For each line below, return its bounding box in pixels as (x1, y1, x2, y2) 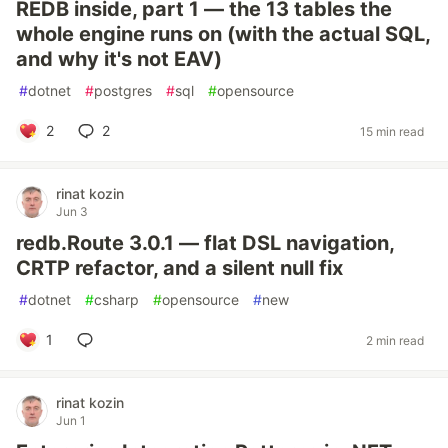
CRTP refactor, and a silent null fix (16, 256, 343, 280)
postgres (94, 82, 152, 99)
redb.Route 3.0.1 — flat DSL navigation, (16, 231, 394, 255)
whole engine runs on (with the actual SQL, (16, 22, 430, 46)
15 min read (360, 123, 424, 139)
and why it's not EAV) (16, 47, 222, 71)
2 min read (366, 332, 424, 348)
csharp (94, 291, 139, 308)
